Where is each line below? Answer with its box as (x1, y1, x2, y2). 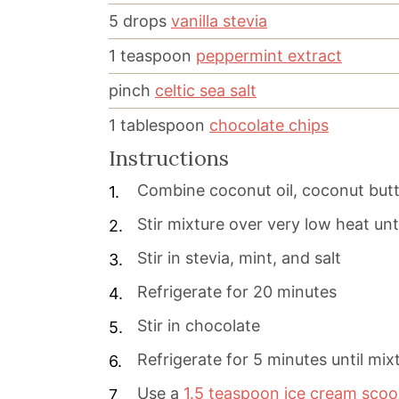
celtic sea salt (155, 81, 256, 101)
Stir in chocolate (137, 316, 260, 336)
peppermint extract (196, 46, 342, 66)
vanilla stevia (171, 12, 267, 31)
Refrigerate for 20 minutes (137, 282, 337, 302)
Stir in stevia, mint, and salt (137, 248, 341, 268)
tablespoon (120, 116, 205, 135)
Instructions (109, 144, 229, 172)
